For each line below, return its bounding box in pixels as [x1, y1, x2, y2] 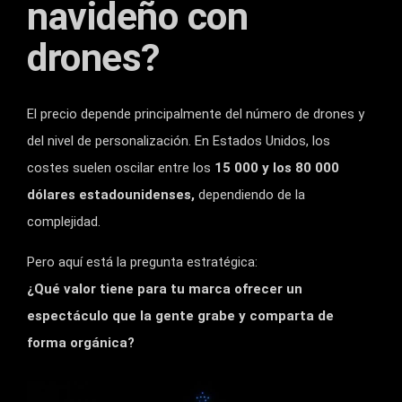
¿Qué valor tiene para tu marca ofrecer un [27, 280, 302, 297]
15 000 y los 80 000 [214, 159, 339, 176]
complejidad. [27, 213, 100, 230]
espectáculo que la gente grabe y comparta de [27, 307, 334, 324]
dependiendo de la [195, 186, 305, 203]
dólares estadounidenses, [27, 186, 195, 203]
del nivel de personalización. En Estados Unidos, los [27, 132, 330, 149]
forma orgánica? [27, 334, 135, 351]
